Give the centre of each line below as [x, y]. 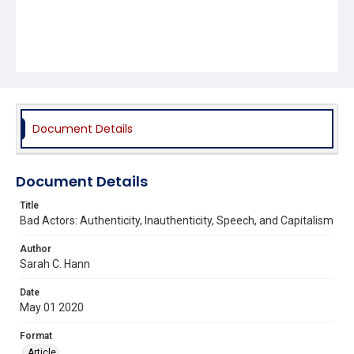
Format [36, 335]
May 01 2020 [52, 307]
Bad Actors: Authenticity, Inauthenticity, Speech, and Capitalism [177, 220]
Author [36, 249]
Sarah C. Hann [55, 264]
